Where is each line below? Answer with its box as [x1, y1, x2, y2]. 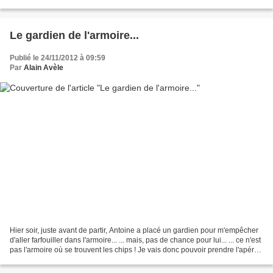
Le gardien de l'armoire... [10, 29, 139, 41]
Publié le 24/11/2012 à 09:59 [10, 53, 105, 62]
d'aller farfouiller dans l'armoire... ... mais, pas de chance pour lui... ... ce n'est [10, 236, 261, 245]
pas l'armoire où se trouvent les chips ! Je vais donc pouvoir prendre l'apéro [10, 246, 258, 255]
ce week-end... [10, 255, 58, 264]
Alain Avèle [24, 63, 63, 72]
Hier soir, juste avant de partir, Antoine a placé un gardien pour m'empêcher [10, 226, 258, 235]
